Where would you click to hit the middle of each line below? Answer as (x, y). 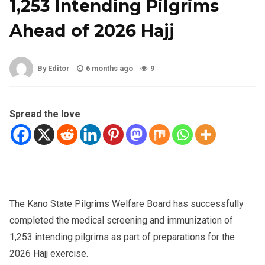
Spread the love (45, 114)
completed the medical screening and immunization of (121, 220)
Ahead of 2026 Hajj (92, 31)
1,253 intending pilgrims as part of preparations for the (122, 237)
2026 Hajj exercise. (49, 253)
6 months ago (109, 68)
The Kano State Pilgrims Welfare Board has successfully (127, 203)
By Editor (54, 68)
